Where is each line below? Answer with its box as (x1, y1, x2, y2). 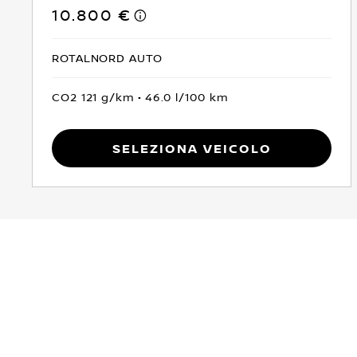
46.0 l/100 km (144, 88, 229, 104)
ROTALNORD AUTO (52, 49, 163, 65)
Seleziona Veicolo (112, 139, 272, 157)
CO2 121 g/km (52, 88, 135, 104)
